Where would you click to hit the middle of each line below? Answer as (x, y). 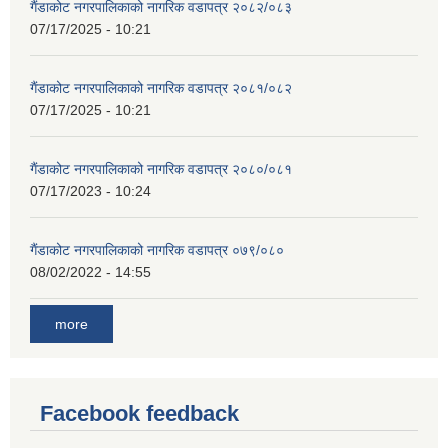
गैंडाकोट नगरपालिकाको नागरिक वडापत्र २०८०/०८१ (161, 169)
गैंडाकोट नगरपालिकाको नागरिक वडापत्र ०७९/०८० (157, 250)
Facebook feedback (139, 414)
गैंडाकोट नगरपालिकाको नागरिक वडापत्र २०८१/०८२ (161, 88)
